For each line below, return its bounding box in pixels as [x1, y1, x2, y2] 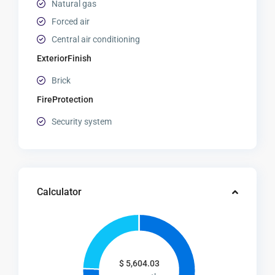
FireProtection [37, 95, 94, 105]
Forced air [52, 17, 90, 27]
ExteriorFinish [37, 53, 92, 64]
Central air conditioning [52, 34, 141, 45]
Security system [52, 117, 112, 127]
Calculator [37, 186, 82, 198]
